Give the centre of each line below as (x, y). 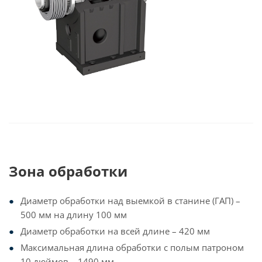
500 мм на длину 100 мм (74, 215)
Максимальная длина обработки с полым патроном (132, 247)
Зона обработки (68, 171)
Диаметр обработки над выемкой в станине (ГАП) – (130, 201)
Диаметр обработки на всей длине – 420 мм (115, 231)
